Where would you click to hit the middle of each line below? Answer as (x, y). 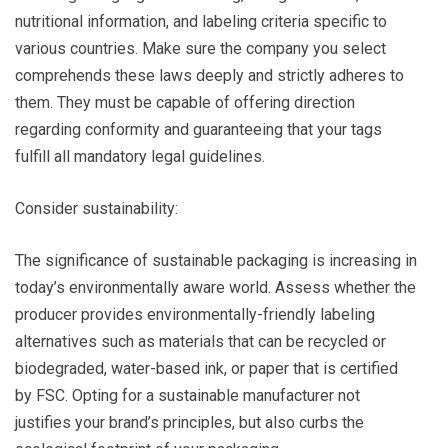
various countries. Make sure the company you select (200, 49)
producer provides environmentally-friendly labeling (195, 315)
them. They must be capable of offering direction (185, 103)
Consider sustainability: (96, 209)
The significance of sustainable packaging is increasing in (216, 261)
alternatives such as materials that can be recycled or (200, 342)
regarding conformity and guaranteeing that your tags (198, 130)
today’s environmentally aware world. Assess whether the (215, 288)
